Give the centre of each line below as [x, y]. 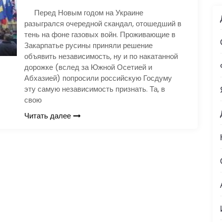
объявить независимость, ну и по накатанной [101, 56]
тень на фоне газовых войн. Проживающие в [100, 34]
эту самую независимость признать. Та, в [95, 89]
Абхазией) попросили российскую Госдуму [98, 78]
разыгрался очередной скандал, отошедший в [103, 23]
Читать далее [48, 115]
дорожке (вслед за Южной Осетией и [88, 67]
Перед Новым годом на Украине [84, 12]
